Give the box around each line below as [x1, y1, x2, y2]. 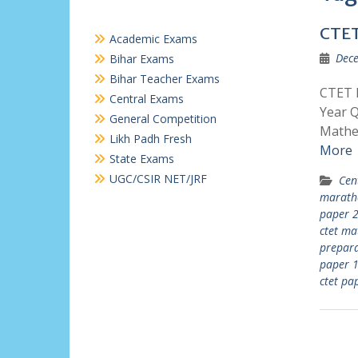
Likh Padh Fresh [109, 131, 192, 146]
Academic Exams [109, 31, 197, 46]
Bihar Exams [109, 51, 174, 66]
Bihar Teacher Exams [109, 71, 220, 86]
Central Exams [109, 91, 184, 106]
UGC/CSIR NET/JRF [109, 171, 207, 186]
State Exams [109, 151, 174, 166]
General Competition [109, 111, 217, 126]
